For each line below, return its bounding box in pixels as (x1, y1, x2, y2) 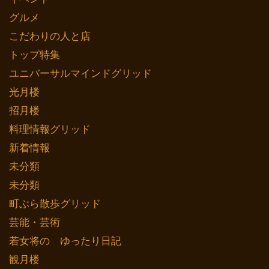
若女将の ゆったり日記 (9, 235, 121, 247)
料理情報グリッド (9, 123, 91, 135)
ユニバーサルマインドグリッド (9, 67, 152, 79)
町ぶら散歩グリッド (9, 198, 101, 210)
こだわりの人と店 (9, 30, 91, 42)
